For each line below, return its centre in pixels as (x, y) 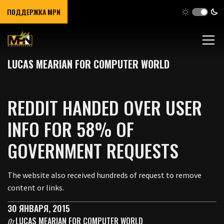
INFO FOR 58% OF (71, 129)
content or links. (36, 187)
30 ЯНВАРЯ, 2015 (39, 208)
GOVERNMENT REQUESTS (93, 150)
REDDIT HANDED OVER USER (105, 107)
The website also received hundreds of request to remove (104, 175)
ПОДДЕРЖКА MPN (34, 12)
